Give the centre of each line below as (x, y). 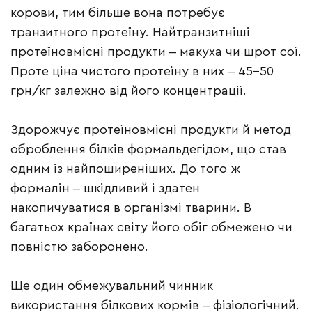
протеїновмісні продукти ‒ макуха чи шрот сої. (156, 52)
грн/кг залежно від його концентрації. (128, 91)
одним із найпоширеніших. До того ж (125, 169)
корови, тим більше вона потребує (118, 13)
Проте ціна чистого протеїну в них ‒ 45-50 (142, 71)
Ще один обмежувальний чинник (112, 286)
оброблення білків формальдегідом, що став (148, 149)
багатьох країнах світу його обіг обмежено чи (151, 227)
